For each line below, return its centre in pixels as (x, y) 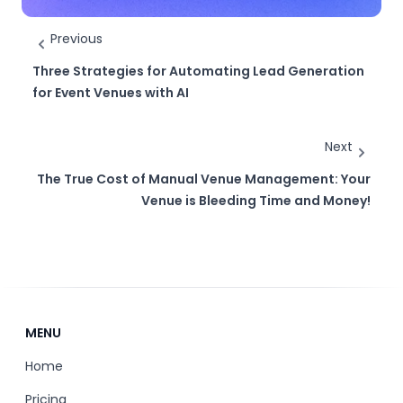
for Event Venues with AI (111, 93)
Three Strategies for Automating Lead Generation (198, 71)
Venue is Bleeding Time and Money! (256, 201)
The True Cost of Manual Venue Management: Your (204, 179)
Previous (76, 39)
